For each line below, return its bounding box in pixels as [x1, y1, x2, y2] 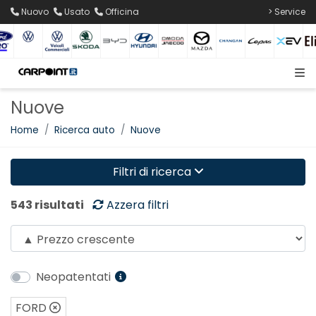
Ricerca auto [54, 123, 115, 137]
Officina [105, 6, 139, 18]
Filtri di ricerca [112, 164, 194, 181]
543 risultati [11, 197, 84, 214]
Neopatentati [36, 269, 114, 286]
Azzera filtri [107, 197, 169, 214]
